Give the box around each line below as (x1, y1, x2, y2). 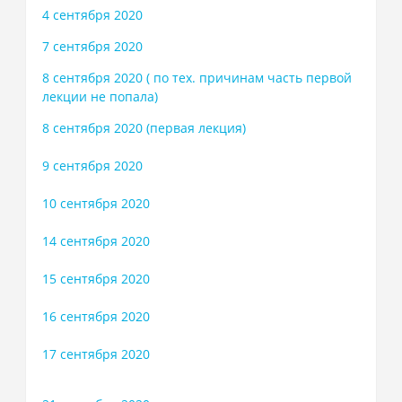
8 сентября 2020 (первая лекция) (41, 119, 246, 136)
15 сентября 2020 (41, 270, 150, 287)
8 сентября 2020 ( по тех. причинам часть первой (41, 69, 352, 86)
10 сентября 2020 (41, 195, 150, 212)
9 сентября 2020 (41, 157, 143, 174)
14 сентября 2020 (41, 232, 150, 249)
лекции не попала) (41, 88, 158, 105)
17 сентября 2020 (41, 345, 150, 363)
